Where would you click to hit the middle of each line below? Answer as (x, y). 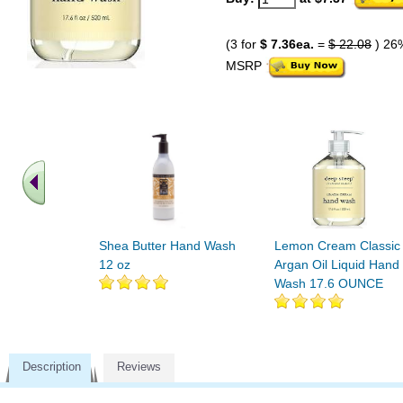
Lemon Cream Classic (337, 246)
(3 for (243, 45)
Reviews (139, 367)
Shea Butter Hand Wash (167, 246)
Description (52, 367)
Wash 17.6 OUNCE (329, 283)
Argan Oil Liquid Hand (337, 264)
